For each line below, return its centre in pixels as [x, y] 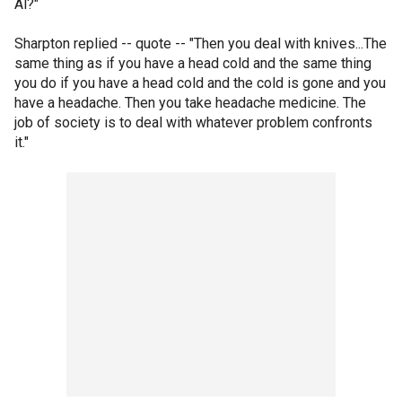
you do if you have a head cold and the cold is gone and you [200, 83]
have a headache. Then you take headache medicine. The [190, 103]
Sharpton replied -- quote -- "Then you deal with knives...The [201, 44]
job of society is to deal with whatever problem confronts [193, 122]
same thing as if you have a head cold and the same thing [193, 63]
